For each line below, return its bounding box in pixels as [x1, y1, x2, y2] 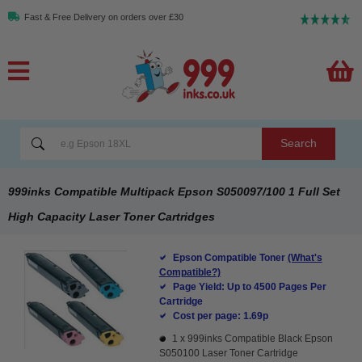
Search [280, 137, 317, 150]
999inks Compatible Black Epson [187, 332, 333, 344]
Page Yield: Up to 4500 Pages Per [172, 280, 326, 293]
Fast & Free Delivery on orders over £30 [24, 12, 183, 22]
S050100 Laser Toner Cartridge [158, 347, 298, 359]
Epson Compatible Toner [172, 251, 288, 263]
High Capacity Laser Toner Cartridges [8, 209, 215, 223]
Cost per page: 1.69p [172, 309, 268, 322]
